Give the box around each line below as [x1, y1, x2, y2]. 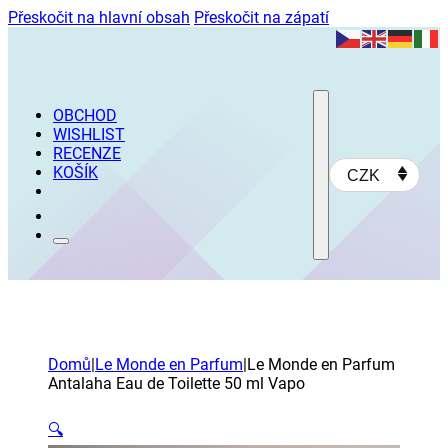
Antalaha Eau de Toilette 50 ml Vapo [48, 374, 305, 393]
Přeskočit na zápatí [194, 8, 329, 27]
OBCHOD [53, 106, 117, 125]
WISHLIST [53, 125, 125, 144]
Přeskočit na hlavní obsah [8, 8, 190, 27]
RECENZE [53, 144, 121, 163]
